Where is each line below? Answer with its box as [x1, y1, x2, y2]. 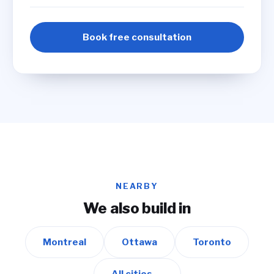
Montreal [43, 237, 86, 248]
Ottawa [122, 237, 157, 248]
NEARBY [116, 181, 158, 191]
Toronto [193, 237, 231, 248]
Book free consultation [83, 32, 191, 43]
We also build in [83, 199, 191, 217]
